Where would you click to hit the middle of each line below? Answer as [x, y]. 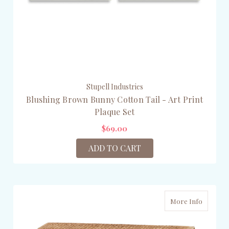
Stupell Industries [114, 87]
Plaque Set [114, 112]
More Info [186, 201]
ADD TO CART [114, 148]
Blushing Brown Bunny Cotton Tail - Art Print [114, 100]
